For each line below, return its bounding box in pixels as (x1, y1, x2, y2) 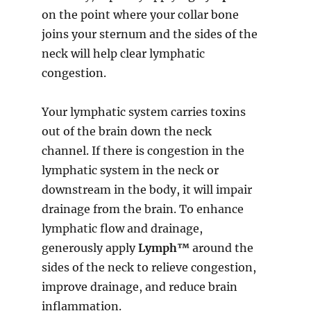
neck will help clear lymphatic (42, 47, 205, 61)
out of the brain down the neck (42, 124, 212, 139)
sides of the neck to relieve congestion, (42, 260, 256, 275)
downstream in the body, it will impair (42, 183, 252, 197)
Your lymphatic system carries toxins (42, 105, 246, 119)
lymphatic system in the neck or (42, 163, 219, 178)
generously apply (42, 241, 138, 255)
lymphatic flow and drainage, (42, 221, 203, 236)
